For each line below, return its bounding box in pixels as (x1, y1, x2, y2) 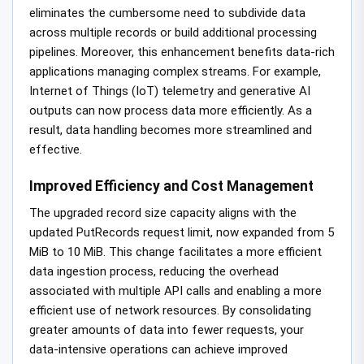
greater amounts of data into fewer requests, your (29, 322, 304, 337)
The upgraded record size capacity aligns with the (29, 205, 297, 220)
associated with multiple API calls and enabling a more (29, 283, 322, 298)
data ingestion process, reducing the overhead (29, 263, 279, 279)
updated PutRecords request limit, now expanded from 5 (29, 224, 334, 240)
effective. (29, 142, 82, 158)
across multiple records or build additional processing (29, 25, 317, 41)
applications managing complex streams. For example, (29, 64, 321, 80)
